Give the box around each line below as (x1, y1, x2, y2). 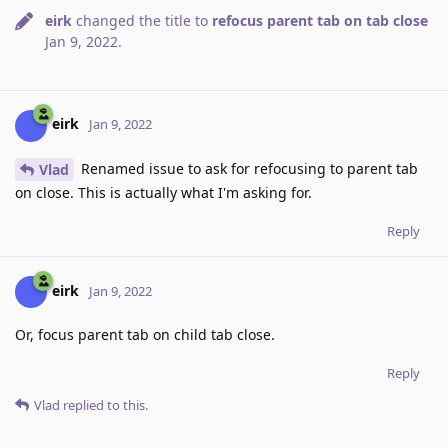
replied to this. (60, 396, 148, 415)
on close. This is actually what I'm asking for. (15, 183, 312, 203)
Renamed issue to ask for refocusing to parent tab (77, 158, 418, 178)
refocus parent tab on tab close (212, 10, 428, 30)
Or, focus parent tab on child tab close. (15, 325, 275, 345)
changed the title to (72, 10, 212, 30)
